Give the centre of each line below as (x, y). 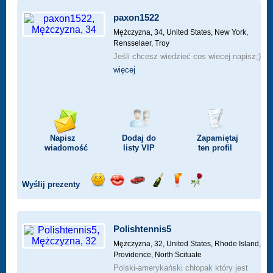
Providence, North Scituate (158, 255)
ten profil (215, 148)
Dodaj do (139, 138)
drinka (183, 203)
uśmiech (109, 203)
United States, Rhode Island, (214, 244)
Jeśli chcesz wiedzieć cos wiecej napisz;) (187, 56)
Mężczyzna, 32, (140, 244)
